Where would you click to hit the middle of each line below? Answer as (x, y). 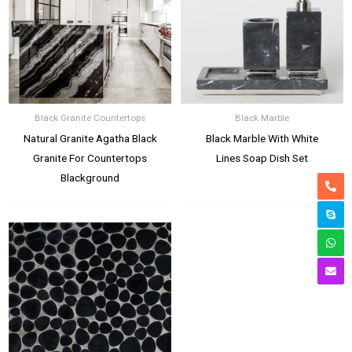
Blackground (90, 178)
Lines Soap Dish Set (262, 158)
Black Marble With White (262, 139)
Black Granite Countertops (90, 118)
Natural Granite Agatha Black (90, 139)
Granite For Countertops (90, 158)
